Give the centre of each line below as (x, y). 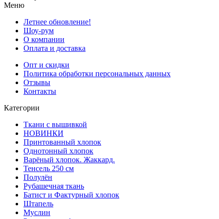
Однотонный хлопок (58, 151)
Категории (22, 108)
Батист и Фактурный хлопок (71, 195)
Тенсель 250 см (49, 169)
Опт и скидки (46, 65)
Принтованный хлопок (62, 142)
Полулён (38, 177)
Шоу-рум (39, 31)
